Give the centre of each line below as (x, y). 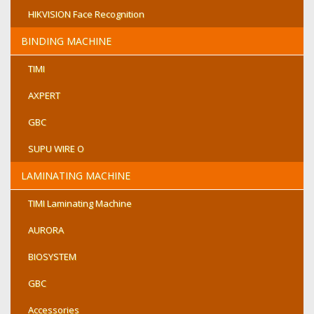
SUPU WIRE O (56, 149)
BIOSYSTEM (52, 257)
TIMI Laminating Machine (80, 203)
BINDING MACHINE (66, 41)
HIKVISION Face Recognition (86, 14)
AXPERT (44, 95)
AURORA (46, 230)
